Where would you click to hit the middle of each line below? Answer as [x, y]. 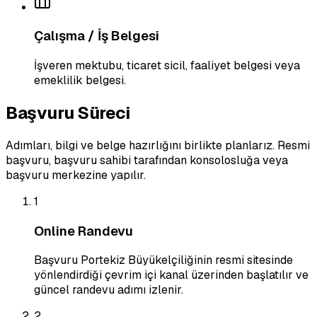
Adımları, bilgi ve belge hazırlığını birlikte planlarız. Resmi [158, 145]
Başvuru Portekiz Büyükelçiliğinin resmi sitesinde [163, 260]
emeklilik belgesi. [80, 81]
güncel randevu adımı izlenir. [109, 290]
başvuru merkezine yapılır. [76, 175]
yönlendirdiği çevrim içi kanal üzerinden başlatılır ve [171, 275]
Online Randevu [83, 231]
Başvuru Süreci [68, 113]
